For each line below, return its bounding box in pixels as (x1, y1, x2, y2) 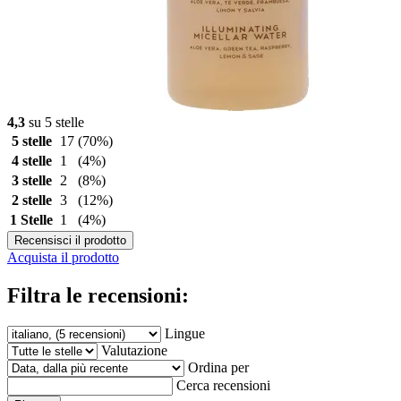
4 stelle (11, 152, 52, 168)
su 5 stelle (25, 114, 84, 130)
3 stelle (11, 172, 52, 188)
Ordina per (188, 359, 249, 375)
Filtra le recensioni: (7, 283, 189, 307)
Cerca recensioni (176, 377, 270, 393)
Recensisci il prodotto (14, 233, 126, 247)
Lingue (165, 325, 205, 341)
